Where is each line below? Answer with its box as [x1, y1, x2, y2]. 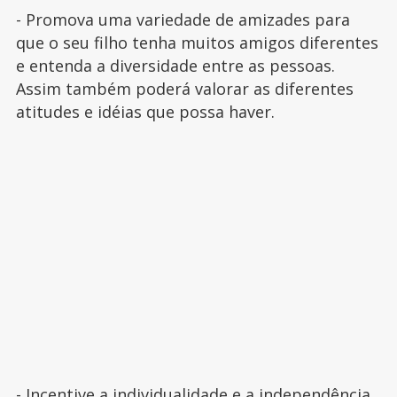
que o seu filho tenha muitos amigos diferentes [15, 32, 378, 54]
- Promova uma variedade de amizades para [15, 9, 350, 31]
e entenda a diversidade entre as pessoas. [15, 55, 335, 77]
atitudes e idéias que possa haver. [15, 101, 279, 123]
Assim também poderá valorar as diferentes [15, 78, 354, 100]
